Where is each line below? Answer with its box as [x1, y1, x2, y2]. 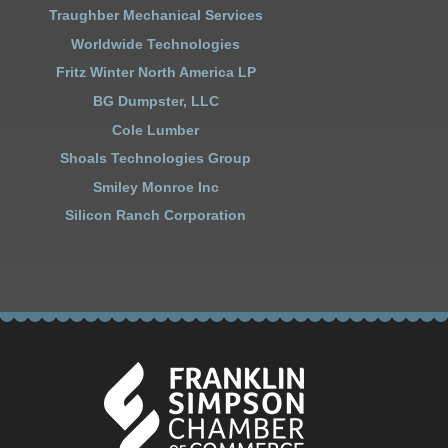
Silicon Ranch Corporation [65, 207, 247, 224]
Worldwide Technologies [71, 35, 241, 52]
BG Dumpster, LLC [92, 93, 219, 110]
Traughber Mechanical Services [48, 7, 263, 24]
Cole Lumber [112, 121, 200, 138]
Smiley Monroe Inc [92, 178, 219, 195]
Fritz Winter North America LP [55, 64, 256, 81]
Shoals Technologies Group [60, 150, 252, 167]
